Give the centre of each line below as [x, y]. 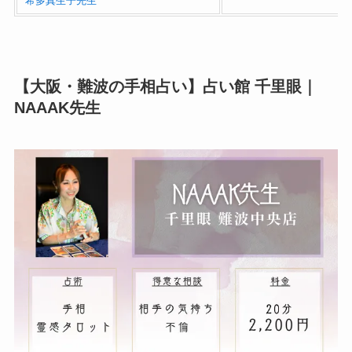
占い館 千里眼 [252, 86]
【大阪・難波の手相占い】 [108, 86]
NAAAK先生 [57, 107]
